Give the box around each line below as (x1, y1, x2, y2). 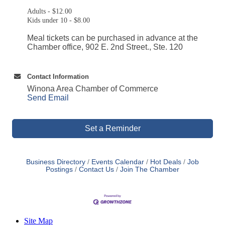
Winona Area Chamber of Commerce (27, 84, 158, 93)
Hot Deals (150, 158, 181, 166)
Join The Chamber (120, 165, 179, 173)
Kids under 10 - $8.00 (27, 16, 90, 24)
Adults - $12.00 (27, 7, 72, 15)
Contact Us (79, 165, 114, 173)
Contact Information (27, 72, 89, 80)
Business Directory (26, 158, 85, 166)
